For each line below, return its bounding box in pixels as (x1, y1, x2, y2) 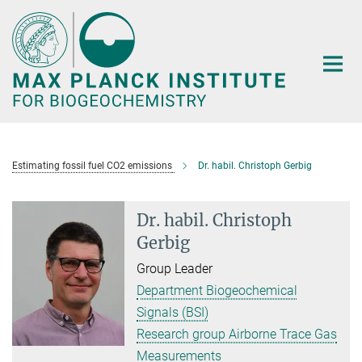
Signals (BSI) (137, 305, 209, 321)
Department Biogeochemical (137, 283, 298, 299)
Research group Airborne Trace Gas (137, 326, 338, 343)
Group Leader (137, 261, 213, 277)
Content (4, 29, 48, 44)
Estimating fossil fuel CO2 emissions (12, 160, 172, 172)
